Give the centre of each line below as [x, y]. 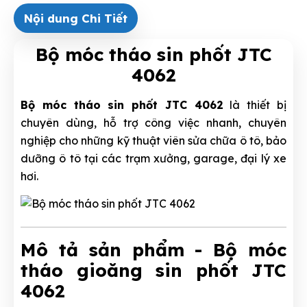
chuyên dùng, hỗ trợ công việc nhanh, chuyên [153, 122]
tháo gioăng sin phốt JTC [153, 270]
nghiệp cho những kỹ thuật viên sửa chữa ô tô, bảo [153, 140]
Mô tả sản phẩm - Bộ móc [153, 249]
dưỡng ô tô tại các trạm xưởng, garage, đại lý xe [153, 158]
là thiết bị [255, 105]
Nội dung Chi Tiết [76, 18]
